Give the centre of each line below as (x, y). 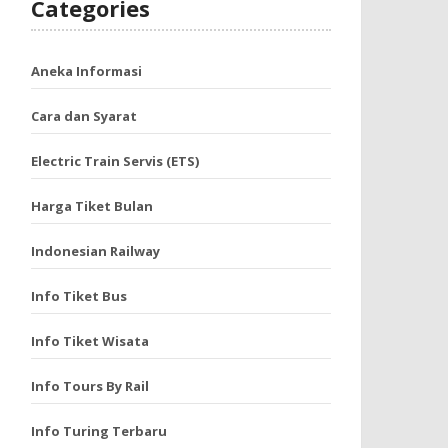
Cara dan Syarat (84, 116)
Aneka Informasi (86, 71)
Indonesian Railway (95, 251)
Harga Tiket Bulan (92, 206)
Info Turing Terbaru (99, 431)
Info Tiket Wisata (90, 341)
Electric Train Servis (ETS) (115, 161)
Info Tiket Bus (79, 296)
